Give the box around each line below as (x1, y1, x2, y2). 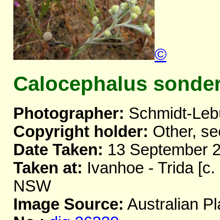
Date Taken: (13, 141, 103, 159)
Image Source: (13, 195, 124, 214)
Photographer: (13, 105, 124, 123)
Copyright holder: (13, 123, 148, 141)
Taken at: (13, 159, 82, 177)
